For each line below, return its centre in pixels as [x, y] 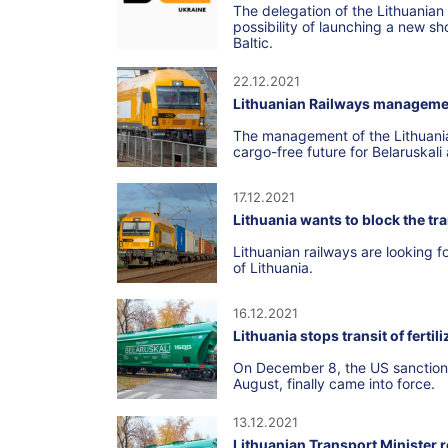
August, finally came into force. [334, 383]
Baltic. [253, 42]
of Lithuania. [273, 267]
